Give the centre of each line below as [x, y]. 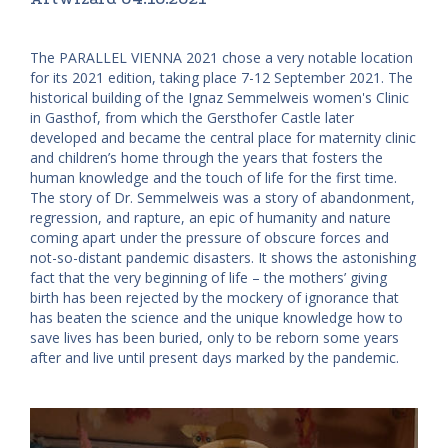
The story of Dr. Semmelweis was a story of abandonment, [222, 197]
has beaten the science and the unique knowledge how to [216, 317]
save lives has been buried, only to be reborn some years [214, 337]
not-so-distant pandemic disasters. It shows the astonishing [223, 257]
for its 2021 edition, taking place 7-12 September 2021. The [221, 77]
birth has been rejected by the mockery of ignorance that [214, 297]
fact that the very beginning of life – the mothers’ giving [208, 277]
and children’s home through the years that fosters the [206, 157]
